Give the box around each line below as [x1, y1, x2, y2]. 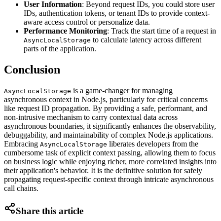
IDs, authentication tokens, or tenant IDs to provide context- [24, 9, 210, 18]
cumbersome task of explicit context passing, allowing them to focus [4, 148, 216, 157]
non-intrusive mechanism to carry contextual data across [4, 112, 178, 121]
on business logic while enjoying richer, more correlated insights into [4, 157, 217, 166]
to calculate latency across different [91, 36, 201, 44]
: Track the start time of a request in [107, 27, 216, 36]
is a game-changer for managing [71, 86, 173, 95]
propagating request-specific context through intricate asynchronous [4, 175, 214, 184]
